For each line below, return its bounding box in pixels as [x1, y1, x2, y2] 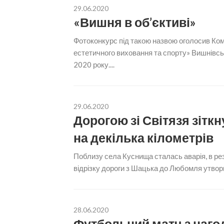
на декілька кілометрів [73, 130, 213, 145]
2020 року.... [73, 60, 114, 69]
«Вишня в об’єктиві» [73, 14, 196, 29]
